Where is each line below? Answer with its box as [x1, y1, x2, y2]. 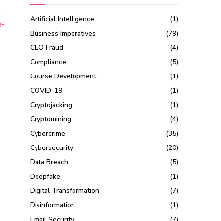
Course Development [30, 72, 97, 81]
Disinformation [30, 200, 75, 210]
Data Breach [30, 157, 69, 167]
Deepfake [30, 172, 61, 182]
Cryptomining [30, 114, 72, 124]
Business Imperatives [30, 29, 96, 38]
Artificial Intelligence [30, 14, 95, 24]
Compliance [30, 57, 67, 67]
